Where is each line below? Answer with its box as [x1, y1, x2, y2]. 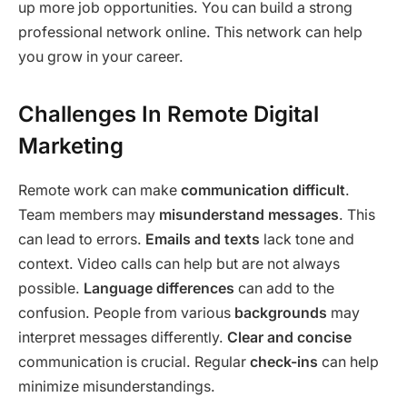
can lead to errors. [18, 230, 145, 248]
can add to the [234, 279, 334, 297]
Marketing [18, 132, 124, 159]
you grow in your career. [18, 47, 184, 65]
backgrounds [234, 303, 327, 322]
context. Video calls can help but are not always [18, 254, 340, 273]
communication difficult [181, 181, 345, 199]
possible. [18, 279, 84, 297]
